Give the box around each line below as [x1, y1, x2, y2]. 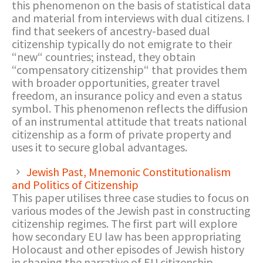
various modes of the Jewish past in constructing [12, 203, 251, 218]
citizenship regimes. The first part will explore [12, 216, 237, 231]
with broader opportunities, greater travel [12, 75, 220, 90]
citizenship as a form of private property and [12, 127, 231, 141]
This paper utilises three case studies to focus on [12, 190, 249, 205]
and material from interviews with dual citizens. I [12, 11, 250, 25]
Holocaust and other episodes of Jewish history [12, 242, 244, 257]
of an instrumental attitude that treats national [12, 114, 247, 129]
